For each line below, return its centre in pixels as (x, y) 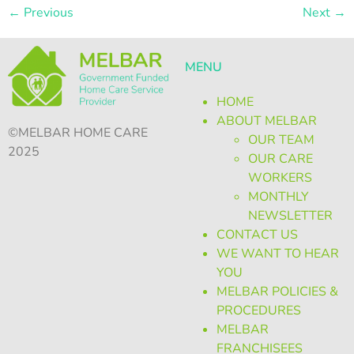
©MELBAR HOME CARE (79, 132)
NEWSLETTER (290, 215)
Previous (47, 12)
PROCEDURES (259, 310)
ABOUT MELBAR (267, 121)
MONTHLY (279, 196)
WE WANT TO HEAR (278, 253)
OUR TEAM (281, 139)
